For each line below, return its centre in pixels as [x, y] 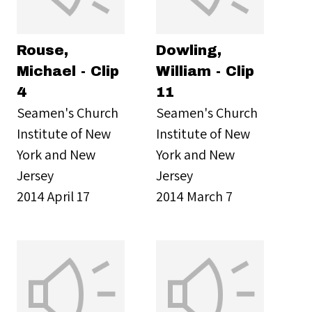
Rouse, [42, 50]
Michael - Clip [68, 71]
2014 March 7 [194, 196]
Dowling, [189, 50]
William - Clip [205, 71]
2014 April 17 [53, 196]
